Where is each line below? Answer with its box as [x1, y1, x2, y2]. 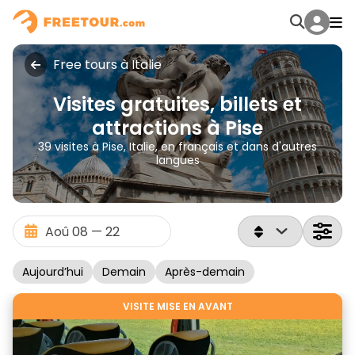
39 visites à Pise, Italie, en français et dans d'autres [38, 139, 317, 155]
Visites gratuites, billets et [53, 91, 302, 117]
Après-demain [165, 264, 245, 280]
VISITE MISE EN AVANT [122, 300, 233, 313]
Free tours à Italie [53, 55, 162, 74]
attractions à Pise [92, 115, 263, 141]
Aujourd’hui [22, 264, 83, 280]
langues [155, 152, 200, 168]
